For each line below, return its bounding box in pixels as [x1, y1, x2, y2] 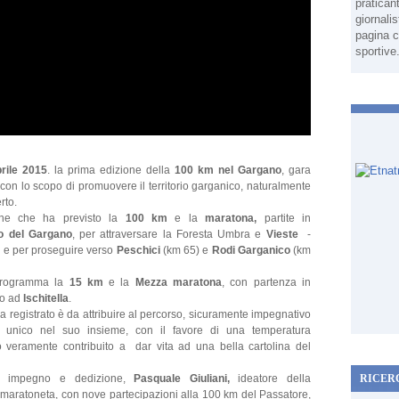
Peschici [113, 243, 160, 256]
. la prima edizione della [47, 163, 175, 176]
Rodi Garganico [208, 243, 290, 256]
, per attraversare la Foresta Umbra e [71, 227, 266, 240]
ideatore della [229, 371, 312, 385]
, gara [281, 163, 311, 176]
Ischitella [20, 291, 69, 305]
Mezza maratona [134, 275, 223, 289]
